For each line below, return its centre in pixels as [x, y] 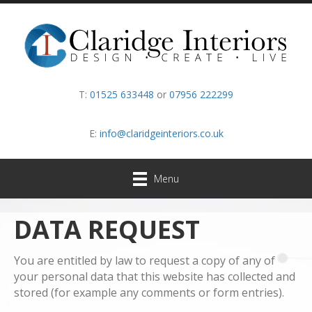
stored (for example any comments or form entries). [149, 293]
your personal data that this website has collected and [155, 277]
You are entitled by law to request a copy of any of [145, 261]
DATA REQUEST [107, 230]
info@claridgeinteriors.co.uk [161, 133]
